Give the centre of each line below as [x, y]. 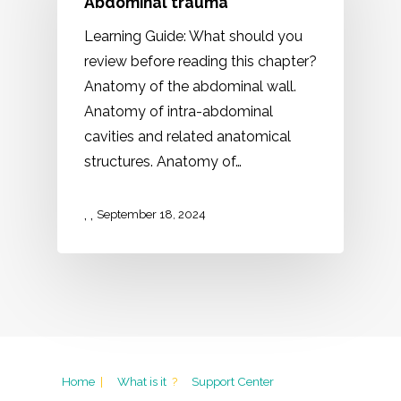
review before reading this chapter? [200, 61]
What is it [143, 381]
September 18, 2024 [151, 214]
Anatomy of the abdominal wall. [190, 86]
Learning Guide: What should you [193, 36]
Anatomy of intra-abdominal [179, 111]
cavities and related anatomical [188, 137]
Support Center [233, 381]
